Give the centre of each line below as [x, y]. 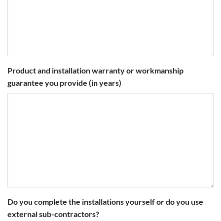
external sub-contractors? [53, 214]
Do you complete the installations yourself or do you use [105, 202]
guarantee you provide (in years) [64, 83]
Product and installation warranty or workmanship [95, 71]
